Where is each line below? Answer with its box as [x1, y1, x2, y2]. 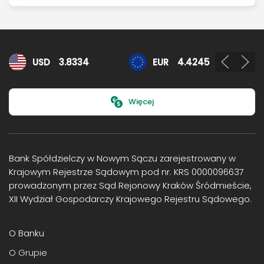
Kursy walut [8, 53, 57, 65]
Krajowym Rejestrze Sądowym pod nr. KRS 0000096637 [9, 166, 244, 178]
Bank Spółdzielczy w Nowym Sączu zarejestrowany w [9, 152, 236, 164]
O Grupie [9, 246, 47, 259]
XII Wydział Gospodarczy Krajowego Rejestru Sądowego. [9, 193, 252, 205]
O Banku [9, 227, 44, 239]
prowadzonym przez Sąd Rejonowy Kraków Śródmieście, [9, 179, 252, 192]
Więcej [128, 96, 154, 107]
